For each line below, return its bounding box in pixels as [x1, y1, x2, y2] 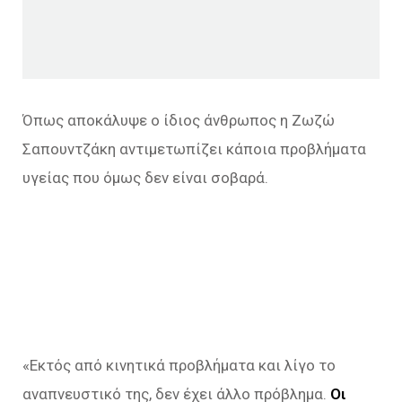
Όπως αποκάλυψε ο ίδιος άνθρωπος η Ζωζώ [22, 110, 335, 129]
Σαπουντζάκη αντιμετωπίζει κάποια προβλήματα [22, 139, 366, 158]
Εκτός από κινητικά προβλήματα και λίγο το [30, 355, 336, 374]
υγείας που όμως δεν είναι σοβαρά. [22, 168, 268, 187]
